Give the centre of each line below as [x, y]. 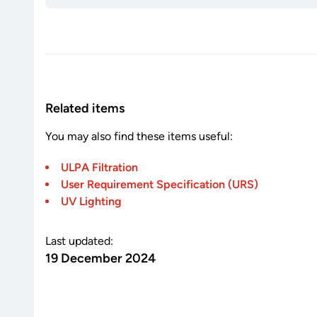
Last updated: [79, 241]
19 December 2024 [100, 258]
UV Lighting [91, 201]
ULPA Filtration [99, 167]
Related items [85, 108]
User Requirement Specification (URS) [160, 184]
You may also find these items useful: [139, 136]
